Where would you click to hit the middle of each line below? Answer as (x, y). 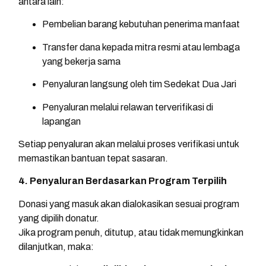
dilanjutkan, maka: (56, 246)
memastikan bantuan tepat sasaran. (93, 158)
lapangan (61, 121)
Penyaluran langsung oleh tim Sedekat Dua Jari (139, 84)
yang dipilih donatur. (59, 218)
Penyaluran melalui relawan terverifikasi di (128, 107)
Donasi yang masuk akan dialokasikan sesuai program (129, 204)
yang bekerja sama (81, 61)
